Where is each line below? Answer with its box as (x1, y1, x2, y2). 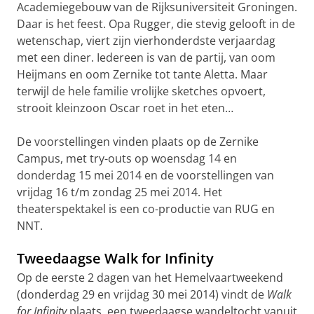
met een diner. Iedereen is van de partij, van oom (17, 50, 275, 65)
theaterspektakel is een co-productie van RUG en (17, 201, 275, 217)
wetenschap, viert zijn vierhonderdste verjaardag (17, 33, 275, 48)
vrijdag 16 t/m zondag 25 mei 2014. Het (17, 184, 222, 200)
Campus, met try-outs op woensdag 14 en (17, 151, 237, 166)
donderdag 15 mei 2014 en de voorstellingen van (17, 168, 274, 183)
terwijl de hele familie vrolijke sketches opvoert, (17, 83, 266, 99)
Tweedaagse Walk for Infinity (17, 249, 214, 268)
